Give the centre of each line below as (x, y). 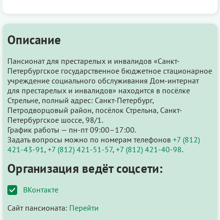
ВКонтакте (41, 189)
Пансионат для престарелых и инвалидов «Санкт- (94, 61)
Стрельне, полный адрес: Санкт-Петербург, (81, 100)
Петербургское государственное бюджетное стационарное (110, 70)
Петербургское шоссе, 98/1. (55, 120)
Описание (34, 40)
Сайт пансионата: (38, 207)
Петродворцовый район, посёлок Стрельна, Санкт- (95, 110)
